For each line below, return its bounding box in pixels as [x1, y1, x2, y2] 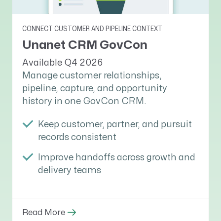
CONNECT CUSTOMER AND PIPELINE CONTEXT [22, 25, 162, 32]
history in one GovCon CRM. [22, 97, 147, 106]
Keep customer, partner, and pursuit [38, 120, 192, 129]
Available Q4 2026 [22, 58, 103, 67]
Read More [22, 209, 65, 217]
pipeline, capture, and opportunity [22, 84, 167, 93]
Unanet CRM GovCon [22, 39, 147, 51]
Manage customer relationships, [22, 71, 162, 80]
